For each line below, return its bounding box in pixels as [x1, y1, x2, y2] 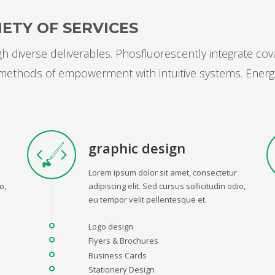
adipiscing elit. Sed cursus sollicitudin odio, [88, 180, 246, 192]
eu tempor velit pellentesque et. [88, 193, 207, 205]
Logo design [88, 220, 133, 232]
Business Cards [88, 249, 147, 261]
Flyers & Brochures [88, 234, 158, 246]
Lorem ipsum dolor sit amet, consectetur [88, 166, 237, 178]
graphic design [88, 138, 185, 157]
